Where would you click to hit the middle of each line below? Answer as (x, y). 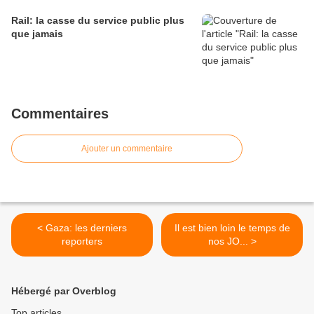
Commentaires (60, 113)
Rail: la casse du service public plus (98, 20)
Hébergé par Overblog (64, 291)
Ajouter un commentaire (127, 148)
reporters (82, 241)
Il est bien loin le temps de (232, 227)
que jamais (37, 33)
